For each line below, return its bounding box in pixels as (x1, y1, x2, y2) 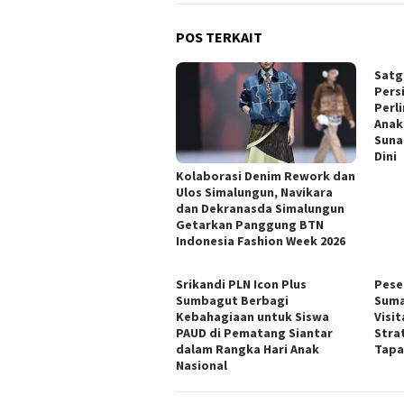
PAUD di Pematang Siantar (176, 324, 333, 341)
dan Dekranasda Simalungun (176, 199, 344, 216)
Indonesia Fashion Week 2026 (176, 232, 345, 249)
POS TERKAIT (176, 27, 262, 46)
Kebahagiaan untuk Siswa (176, 308, 329, 325)
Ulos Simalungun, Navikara (176, 183, 333, 200)
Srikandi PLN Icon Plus (176, 275, 307, 292)
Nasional (176, 356, 227, 373)
